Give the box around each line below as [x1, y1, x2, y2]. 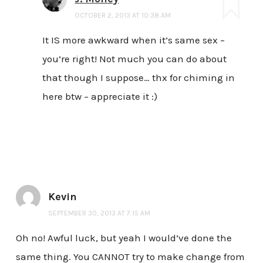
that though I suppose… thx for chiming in [42, 72, 235, 84]
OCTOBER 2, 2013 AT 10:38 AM [75, 11, 171, 20]
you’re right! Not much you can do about [42, 53, 227, 65]
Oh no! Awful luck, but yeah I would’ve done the [15, 232, 232, 244]
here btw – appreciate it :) [42, 90, 158, 103]
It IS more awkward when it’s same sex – [42, 34, 225, 46]
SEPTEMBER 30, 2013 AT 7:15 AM [48, 209, 150, 218]
